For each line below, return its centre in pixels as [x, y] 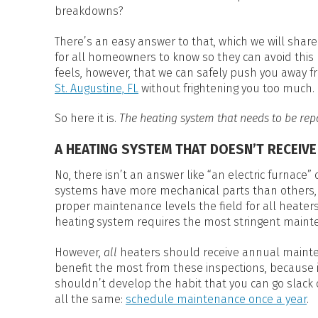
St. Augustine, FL [97, 88]
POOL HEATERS [203, 18]
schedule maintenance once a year [216, 300]
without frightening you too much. [226, 88]
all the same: [90, 300]
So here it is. [87, 119]
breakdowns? [89, 11]
